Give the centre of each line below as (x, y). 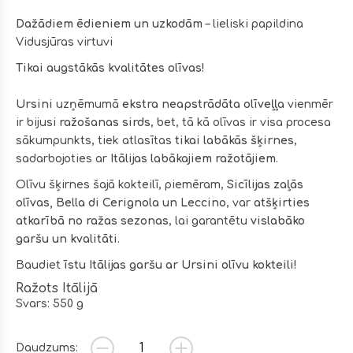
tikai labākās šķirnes (234, 140)
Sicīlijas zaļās (265, 184)
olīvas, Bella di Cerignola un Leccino (121, 203)
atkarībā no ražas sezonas (92, 221)
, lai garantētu (210, 221)
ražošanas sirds (105, 122)
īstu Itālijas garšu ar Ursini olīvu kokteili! (180, 265)
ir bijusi (37, 122)
